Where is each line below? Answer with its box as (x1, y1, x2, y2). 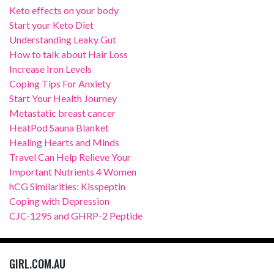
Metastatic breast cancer (9, 107, 116, 119)
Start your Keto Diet (9, 19, 94, 31)
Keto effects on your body (9, 4, 119, 16)
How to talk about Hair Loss (9, 48, 128, 60)
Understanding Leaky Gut (9, 34, 116, 45)
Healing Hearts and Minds (9, 136, 119, 148)
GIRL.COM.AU (9, 256, 65, 272)
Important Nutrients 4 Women (9, 166, 136, 177)
